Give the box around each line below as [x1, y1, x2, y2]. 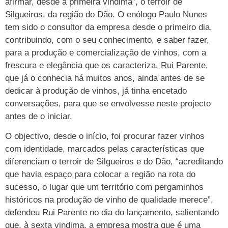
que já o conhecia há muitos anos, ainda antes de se [5, 73, 205, 83]
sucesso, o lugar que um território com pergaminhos [5, 182, 204, 192]
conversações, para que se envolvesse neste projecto [5, 98, 211, 108]
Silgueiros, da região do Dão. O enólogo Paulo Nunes [5, 9, 207, 19]
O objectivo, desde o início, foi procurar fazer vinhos [5, 131, 205, 141]
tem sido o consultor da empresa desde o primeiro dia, [5, 22, 212, 32]
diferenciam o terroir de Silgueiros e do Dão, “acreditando [5, 157, 223, 167]
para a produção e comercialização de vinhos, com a [5, 47, 206, 58]
